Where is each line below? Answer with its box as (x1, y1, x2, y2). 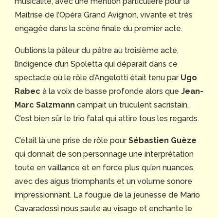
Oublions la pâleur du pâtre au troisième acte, (15, 45, 179, 55)
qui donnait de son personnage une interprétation (15, 149, 194, 159)
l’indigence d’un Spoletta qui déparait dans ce (15, 59, 178, 69)
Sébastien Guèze (128, 135, 197, 145)
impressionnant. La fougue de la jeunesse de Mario (15, 190, 200, 200)
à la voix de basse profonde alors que (40, 86, 181, 96)
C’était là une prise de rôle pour (15, 135, 128, 145)
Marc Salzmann (15, 100, 77, 109)
